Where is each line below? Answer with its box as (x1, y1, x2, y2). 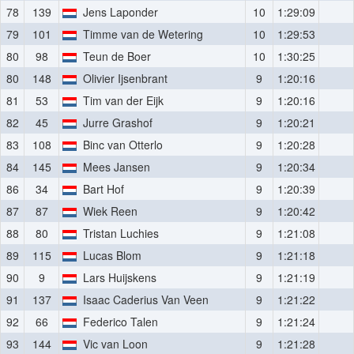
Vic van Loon (77, 336, 149, 352)
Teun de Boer (77, 48, 152, 64)
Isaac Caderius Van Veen (77, 292, 209, 307)
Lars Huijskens (77, 269, 157, 285)
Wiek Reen (77, 203, 138, 219)
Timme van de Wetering (77, 26, 204, 42)
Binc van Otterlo (77, 137, 164, 153)
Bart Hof (77, 181, 125, 197)
